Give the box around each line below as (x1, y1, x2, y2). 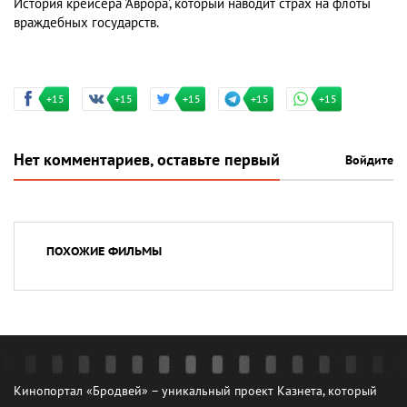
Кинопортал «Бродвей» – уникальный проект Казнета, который (14, 383, 377, 399)
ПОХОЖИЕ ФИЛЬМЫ (46, 244, 162, 259)
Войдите (345, 153, 393, 168)
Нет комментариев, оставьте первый (14, 151, 280, 170)
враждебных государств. (14, 15, 159, 31)
